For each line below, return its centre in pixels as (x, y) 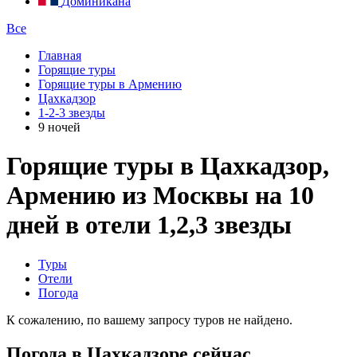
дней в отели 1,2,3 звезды (149, 225)
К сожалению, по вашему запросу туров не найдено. (149, 320)
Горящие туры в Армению (110, 84)
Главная (60, 55)
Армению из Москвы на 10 (160, 196)
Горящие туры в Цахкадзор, (168, 166)
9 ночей (59, 127)
